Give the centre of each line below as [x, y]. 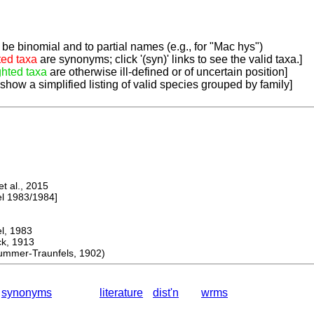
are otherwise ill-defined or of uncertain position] [167, 72]
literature [121, 293]
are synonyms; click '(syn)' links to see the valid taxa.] [170, 60]
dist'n [166, 293]
